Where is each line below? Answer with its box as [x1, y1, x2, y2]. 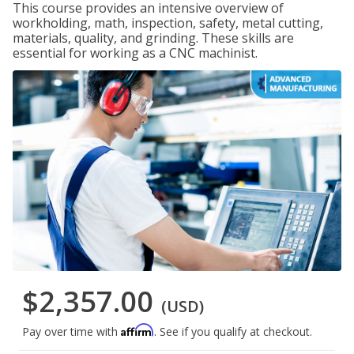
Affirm [121, 323, 154, 337]
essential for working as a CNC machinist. [13, 44, 258, 62]
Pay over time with [22, 324, 121, 340]
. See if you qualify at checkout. [154, 324, 312, 340]
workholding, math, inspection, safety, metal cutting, [13, 14, 323, 32]
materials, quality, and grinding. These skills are [13, 29, 294, 47]
